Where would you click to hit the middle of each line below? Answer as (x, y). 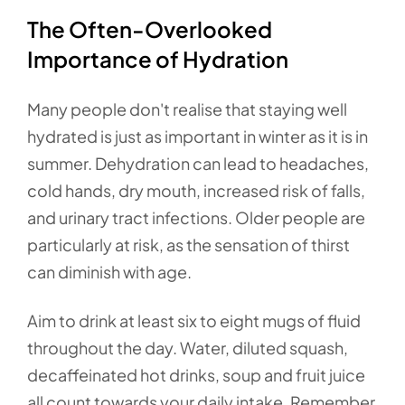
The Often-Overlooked (150, 29)
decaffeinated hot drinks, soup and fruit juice (196, 375)
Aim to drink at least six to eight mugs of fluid (194, 321)
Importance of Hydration (158, 59)
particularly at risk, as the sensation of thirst (188, 245)
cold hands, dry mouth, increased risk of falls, (196, 191)
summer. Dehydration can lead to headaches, (198, 164)
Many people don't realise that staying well (187, 109)
